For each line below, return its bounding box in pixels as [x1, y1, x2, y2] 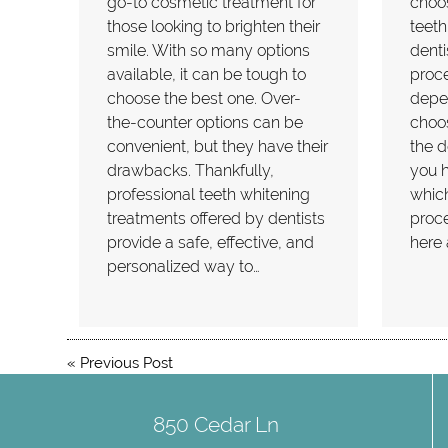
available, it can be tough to [107, 65, 307, 85]
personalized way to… [107, 257, 261, 277]
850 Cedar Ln [153, 411, 279, 437]
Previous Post [80, 354, 174, 372]
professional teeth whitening [107, 185, 311, 205]
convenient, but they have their [107, 137, 329, 157]
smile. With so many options [107, 41, 311, 61]
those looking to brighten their [107, 17, 321, 37]
